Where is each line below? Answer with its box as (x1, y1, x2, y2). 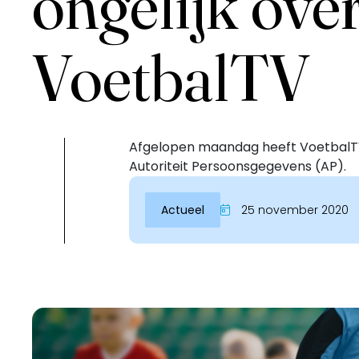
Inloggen (37, 203, 89, 220)
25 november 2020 (238, 202, 349, 218)
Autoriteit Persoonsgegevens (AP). (129, 157, 346, 175)
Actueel (161, 202, 204, 218)
